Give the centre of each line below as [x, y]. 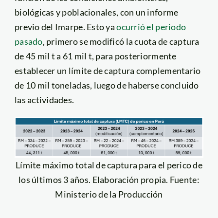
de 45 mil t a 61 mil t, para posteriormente [95, 56]
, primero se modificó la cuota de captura [121, 42]
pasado [28, 42]
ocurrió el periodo [151, 27]
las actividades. [44, 100]
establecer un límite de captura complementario [108, 71]
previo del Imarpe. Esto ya [65, 27]
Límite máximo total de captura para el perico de [109, 165]
